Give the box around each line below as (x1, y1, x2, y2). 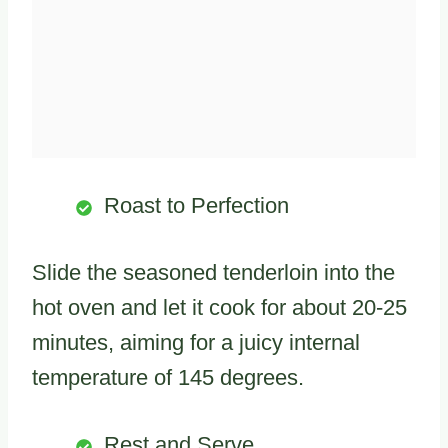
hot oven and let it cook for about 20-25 (32, 295, 407, 321)
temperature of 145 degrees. (32, 365, 304, 391)
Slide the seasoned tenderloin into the (32, 260, 395, 286)
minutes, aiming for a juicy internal (32, 330, 360, 356)
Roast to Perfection (104, 193, 289, 219)
